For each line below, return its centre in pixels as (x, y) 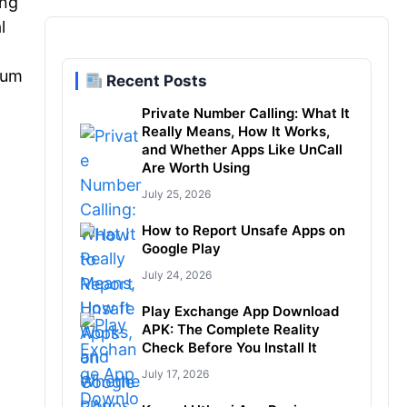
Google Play (181, 248)
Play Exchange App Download (240, 311)
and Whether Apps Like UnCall (242, 149)
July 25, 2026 (176, 194)
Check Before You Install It (229, 347)
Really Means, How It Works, (235, 131)
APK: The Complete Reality (230, 329)
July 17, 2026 (175, 374)
